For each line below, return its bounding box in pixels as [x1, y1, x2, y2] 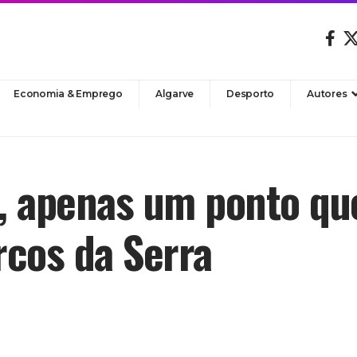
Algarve [155, 87, 194, 100]
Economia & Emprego [14, 87, 123, 100]
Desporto [226, 87, 275, 100]
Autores [307, 87, 347, 100]
